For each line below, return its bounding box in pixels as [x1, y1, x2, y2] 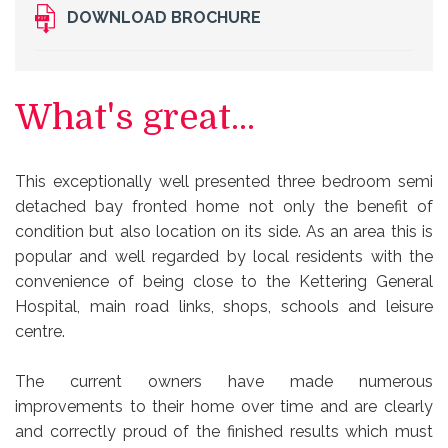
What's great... [15, 96, 255, 137]
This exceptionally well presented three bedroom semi [15, 172, 433, 192]
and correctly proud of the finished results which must [15, 422, 433, 442]
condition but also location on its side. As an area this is [15, 222, 433, 242]
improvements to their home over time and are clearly [15, 397, 433, 417]
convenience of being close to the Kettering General [15, 272, 433, 292]
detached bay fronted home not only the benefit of [15, 197, 433, 217]
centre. [15, 322, 65, 342]
